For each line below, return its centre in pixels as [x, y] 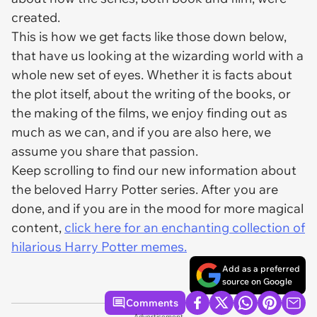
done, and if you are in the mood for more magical [157, 208]
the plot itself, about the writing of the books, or [151, 94]
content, [38, 227]
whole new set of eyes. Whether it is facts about [152, 75]
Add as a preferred [261, 269]
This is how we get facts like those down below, [149, 36]
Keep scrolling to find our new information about [154, 170]
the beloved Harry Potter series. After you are [145, 189]
